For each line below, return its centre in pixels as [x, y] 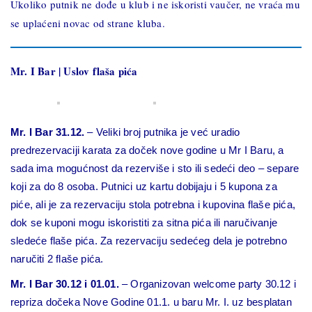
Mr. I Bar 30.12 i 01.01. [66, 284]
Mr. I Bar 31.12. [48, 132]
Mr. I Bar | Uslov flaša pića [74, 71]
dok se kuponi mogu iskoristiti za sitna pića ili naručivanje [144, 223]
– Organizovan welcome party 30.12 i [209, 284]
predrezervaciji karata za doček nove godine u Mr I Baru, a [147, 150]
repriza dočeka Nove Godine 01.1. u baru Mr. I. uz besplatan [151, 302]
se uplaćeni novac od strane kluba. [88, 23]
